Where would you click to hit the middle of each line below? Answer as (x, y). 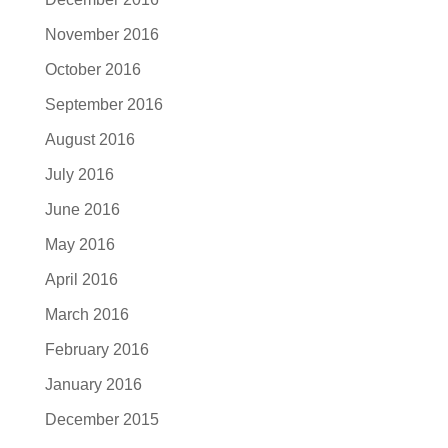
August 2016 (89, 139)
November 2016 (101, 34)
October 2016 (92, 69)
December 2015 (101, 419)
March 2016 (86, 314)
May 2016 (79, 244)
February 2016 (96, 349)
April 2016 (81, 279)
